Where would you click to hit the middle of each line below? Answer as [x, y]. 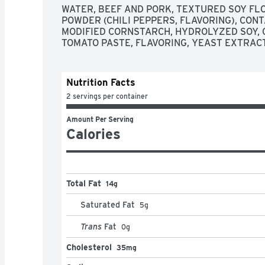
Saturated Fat [108, 204]
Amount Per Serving [100, 119]
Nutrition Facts [101, 82]
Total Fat [84, 183]
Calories [93, 134]
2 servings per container [107, 96]
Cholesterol [89, 247]
